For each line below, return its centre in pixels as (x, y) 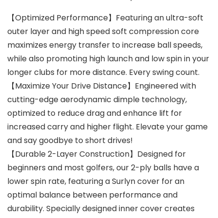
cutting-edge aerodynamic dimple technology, (97, 100)
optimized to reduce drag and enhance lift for (95, 113)
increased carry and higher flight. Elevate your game (108, 127)
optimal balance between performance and (92, 195)
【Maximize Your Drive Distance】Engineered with (102, 86)
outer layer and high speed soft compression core (103, 32)
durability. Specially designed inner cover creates (101, 209)
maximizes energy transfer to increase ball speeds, (105, 45)
